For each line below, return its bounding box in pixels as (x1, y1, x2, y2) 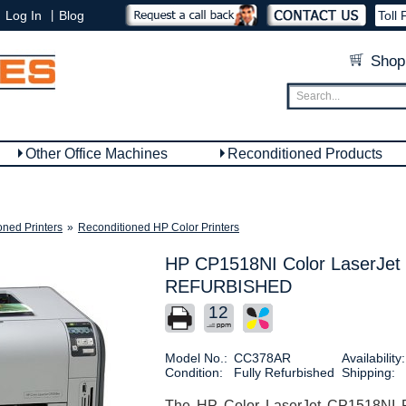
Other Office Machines (25, 146, 168, 161)
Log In (5, 8, 42, 23)
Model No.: (164, 351, 227, 365)
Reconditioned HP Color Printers (78, 221, 239, 234)
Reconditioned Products (227, 146, 382, 161)
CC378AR (233, 351, 291, 365)
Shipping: (341, 365, 395, 380)
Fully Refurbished (233, 365, 334, 380)
